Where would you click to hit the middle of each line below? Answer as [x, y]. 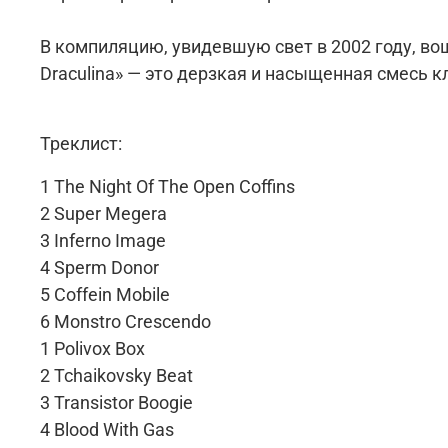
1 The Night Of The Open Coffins [167, 186]
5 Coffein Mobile [105, 294]
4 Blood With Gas [107, 429]
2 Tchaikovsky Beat [116, 375]
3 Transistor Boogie [116, 402]
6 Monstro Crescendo [125, 321]
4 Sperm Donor [99, 267]
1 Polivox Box [92, 348]
